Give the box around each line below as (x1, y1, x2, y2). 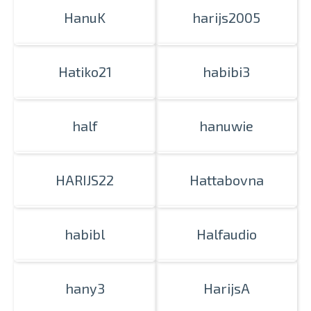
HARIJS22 (56, 171, 114, 188)
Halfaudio (196, 226, 257, 242)
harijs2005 (192, 9, 260, 26)
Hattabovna (189, 171, 264, 188)
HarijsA (203, 280, 250, 296)
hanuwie (199, 117, 253, 134)
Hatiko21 (58, 63, 112, 80)
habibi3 (203, 63, 250, 80)
